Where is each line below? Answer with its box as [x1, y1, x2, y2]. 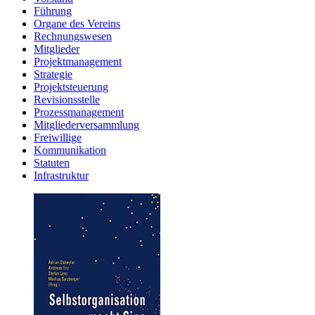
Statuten [34, 156, 70, 169]
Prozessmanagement [34, 105, 124, 118]
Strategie [34, 67, 72, 80]
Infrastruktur [34, 169, 89, 181]
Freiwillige [34, 131, 82, 143]
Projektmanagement [34, 55, 122, 67]
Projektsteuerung [34, 80, 108, 93]
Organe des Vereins [34, 17, 120, 30]
